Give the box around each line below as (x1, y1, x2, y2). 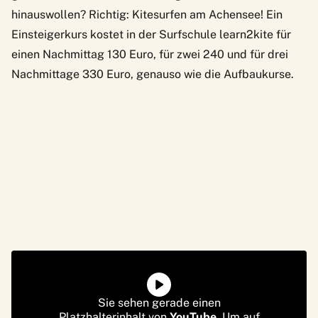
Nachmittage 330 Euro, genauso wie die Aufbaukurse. (11, 67, 294, 81)
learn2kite (219, 27, 273, 41)
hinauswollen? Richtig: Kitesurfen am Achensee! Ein (11, 7, 283, 21)
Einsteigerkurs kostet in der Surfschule (11, 27, 219, 41)
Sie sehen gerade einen (97, 295, 221, 309)
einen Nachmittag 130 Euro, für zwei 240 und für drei (11, 47, 288, 61)
